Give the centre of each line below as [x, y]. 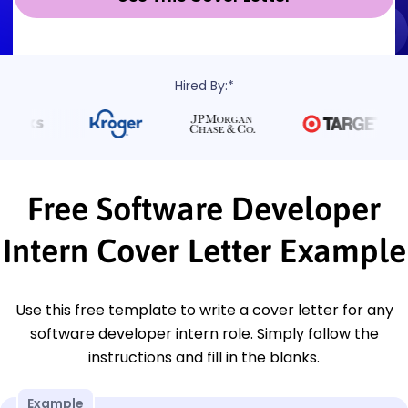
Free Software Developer [204, 208]
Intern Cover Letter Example [204, 250]
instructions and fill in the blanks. [204, 357]
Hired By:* [204, 85]
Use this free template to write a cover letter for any [204, 310]
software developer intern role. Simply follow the [204, 333]
